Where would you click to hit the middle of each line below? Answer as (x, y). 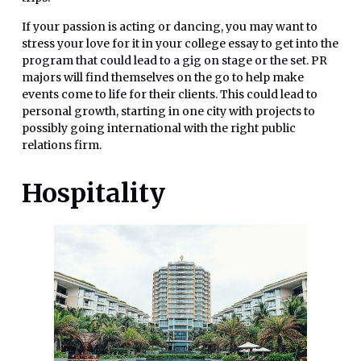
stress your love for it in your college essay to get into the (180, 43)
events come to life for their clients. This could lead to (170, 94)
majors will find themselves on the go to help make (163, 77)
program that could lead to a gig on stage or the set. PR (174, 60)
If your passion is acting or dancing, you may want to (170, 26)
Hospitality (93, 193)
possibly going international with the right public (159, 128)
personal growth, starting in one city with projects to (168, 111)
